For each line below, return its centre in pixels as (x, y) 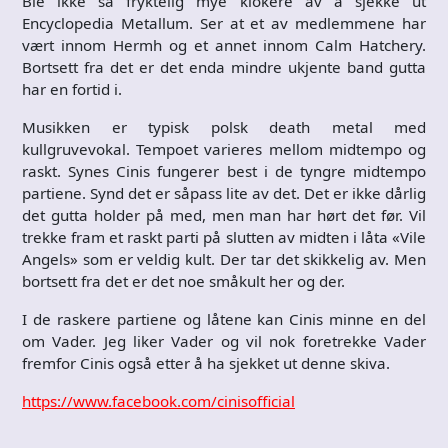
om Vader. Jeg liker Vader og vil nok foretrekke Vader (224, 341)
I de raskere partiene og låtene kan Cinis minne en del (224, 319)
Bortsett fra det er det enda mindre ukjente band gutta (224, 67)
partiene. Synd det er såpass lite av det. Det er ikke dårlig (224, 193)
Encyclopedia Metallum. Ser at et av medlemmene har (224, 23)
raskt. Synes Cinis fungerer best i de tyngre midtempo (224, 171)
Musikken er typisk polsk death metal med (224, 127)
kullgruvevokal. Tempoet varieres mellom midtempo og (224, 149)
